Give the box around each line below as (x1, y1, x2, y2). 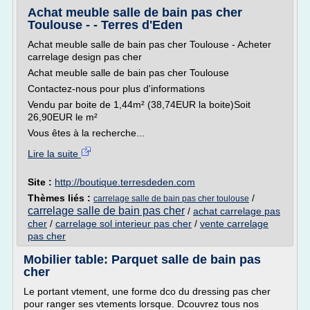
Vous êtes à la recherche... (28, 127, 145, 138)
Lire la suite (28, 148, 81, 159)
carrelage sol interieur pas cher (55, 218, 192, 229)
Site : (28, 176, 55, 188)
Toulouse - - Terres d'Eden (28, 18, 183, 32)
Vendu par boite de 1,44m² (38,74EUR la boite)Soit (28, 99, 250, 110)
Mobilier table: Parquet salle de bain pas (24, 253, 261, 266)
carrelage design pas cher (28, 51, 142, 62)
